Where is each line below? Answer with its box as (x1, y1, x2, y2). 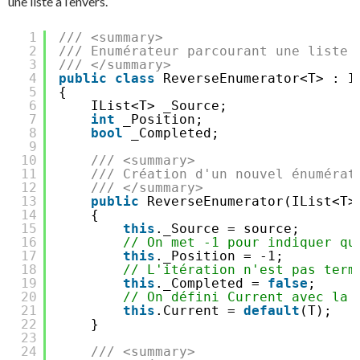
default (243, 303, 300, 318)
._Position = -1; (155, 248, 284, 264)
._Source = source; (155, 221, 300, 236)
